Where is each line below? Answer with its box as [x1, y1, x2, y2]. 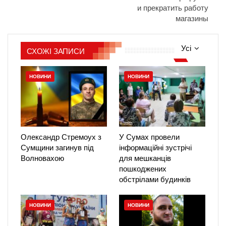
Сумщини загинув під [21, 143, 94, 152]
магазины [176, 14, 208, 23]
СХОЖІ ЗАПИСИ [27, 46, 85, 55]
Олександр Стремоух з [21, 132, 101, 141]
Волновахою [21, 153, 64, 162]
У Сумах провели [119, 132, 180, 141]
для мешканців [119, 153, 171, 162]
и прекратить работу [137, 3, 208, 12]
